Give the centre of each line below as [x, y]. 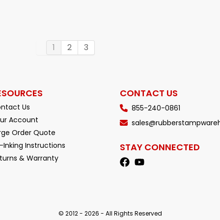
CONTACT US [149, 93]
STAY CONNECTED [160, 147]
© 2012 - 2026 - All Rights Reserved [110, 213]
